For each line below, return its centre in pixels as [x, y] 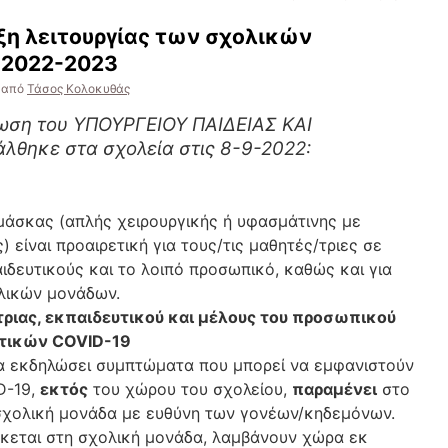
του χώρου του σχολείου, [190, 389]
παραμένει [334, 389]
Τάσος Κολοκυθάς [78, 88]
